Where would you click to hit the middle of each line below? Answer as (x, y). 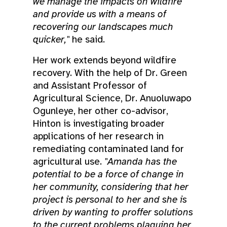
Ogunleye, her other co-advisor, (101, 111)
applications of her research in (98, 136)
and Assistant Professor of (90, 85)
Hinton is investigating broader (99, 123)
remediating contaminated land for (108, 149)
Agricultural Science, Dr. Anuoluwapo (112, 98)
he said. (87, 39)
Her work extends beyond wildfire (105, 60)
